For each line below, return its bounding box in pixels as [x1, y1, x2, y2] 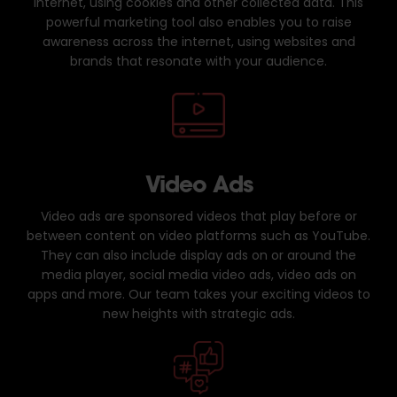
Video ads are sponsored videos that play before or [40, 207, 357, 228]
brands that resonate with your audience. [70, 52, 327, 73]
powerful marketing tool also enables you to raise [45, 13, 352, 34]
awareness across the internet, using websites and [42, 33, 355, 53]
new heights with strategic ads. [102, 305, 295, 325]
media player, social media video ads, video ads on [41, 266, 356, 286]
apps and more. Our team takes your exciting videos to [27, 285, 370, 306]
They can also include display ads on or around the [41, 246, 356, 267]
